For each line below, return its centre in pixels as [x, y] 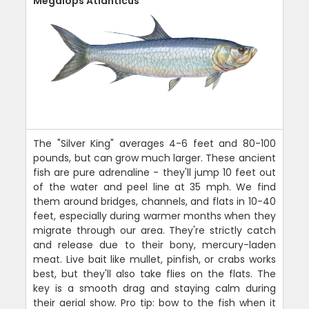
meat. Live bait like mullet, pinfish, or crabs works [154, 259]
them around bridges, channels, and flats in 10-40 [154, 201]
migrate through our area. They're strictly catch [154, 230]
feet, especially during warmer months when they [154, 216]
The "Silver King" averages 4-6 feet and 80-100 [154, 143]
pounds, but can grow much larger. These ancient [154, 158]
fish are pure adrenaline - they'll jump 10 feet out [154, 172]
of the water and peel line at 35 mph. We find [154, 187]
